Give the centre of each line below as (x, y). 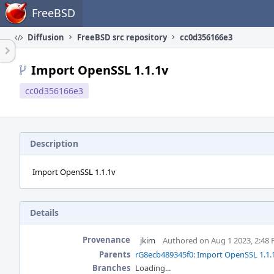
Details (44, 213)
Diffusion (45, 37)
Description (54, 143)
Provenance (106, 240)
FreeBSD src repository (122, 37)
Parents (115, 254)
